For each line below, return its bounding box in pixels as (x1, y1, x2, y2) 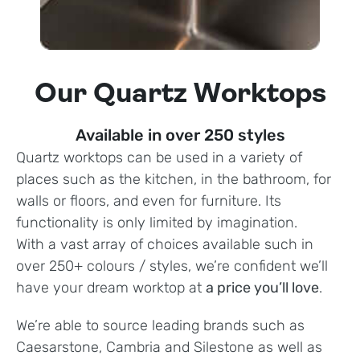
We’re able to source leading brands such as (16, 317, 305, 335)
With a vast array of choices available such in (16, 235, 313, 254)
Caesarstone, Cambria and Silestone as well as (16, 338, 322, 357)
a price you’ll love (206, 279, 319, 297)
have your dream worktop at (16, 279, 206, 297)
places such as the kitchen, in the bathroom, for (16, 170, 331, 189)
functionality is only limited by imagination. (16, 214, 297, 232)
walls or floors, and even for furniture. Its (16, 192, 281, 211)
